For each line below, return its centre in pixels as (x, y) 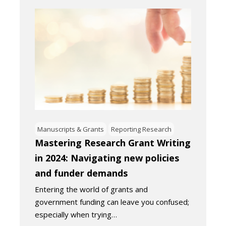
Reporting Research (141, 129)
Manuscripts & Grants (71, 129)
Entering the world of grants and (91, 189)
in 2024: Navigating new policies (107, 158)
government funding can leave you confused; (112, 202)
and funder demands (81, 173)
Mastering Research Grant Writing (113, 143)
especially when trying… (76, 214)
